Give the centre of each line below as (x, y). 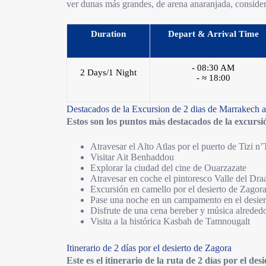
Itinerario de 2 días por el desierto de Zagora (149, 248)
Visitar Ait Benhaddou (132, 157)
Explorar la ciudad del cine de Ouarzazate (169, 168)
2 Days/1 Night (109, 72)
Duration (109, 34)
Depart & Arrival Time (213, 34)
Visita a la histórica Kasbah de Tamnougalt (170, 221)
